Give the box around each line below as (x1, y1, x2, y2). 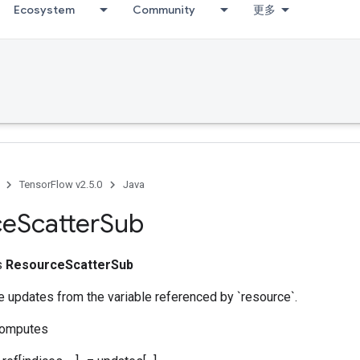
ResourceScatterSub (6, 257, 133, 272)
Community (133, 2, 195, 17)
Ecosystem (14, 2, 75, 17)
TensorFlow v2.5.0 (19, 178, 102, 190)
